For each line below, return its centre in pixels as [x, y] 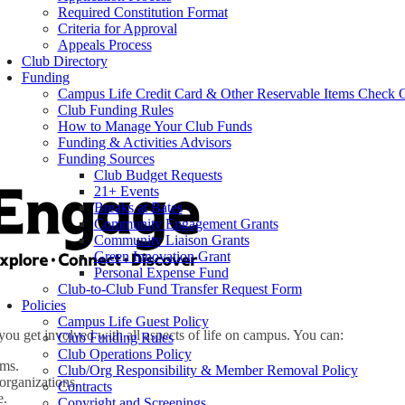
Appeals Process [104, 45]
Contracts [85, 387]
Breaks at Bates [138, 208]
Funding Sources [106, 159]
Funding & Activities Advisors [144, 143]
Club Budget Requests [158, 175]
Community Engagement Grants [186, 224]
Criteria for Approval [117, 29]
